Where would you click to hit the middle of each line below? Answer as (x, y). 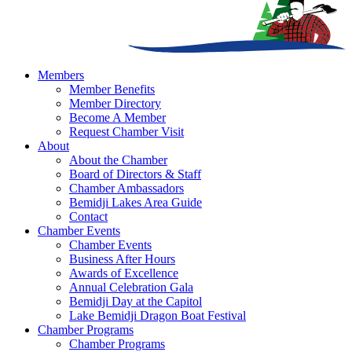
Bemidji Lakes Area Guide (136, 203)
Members (61, 75)
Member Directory (115, 104)
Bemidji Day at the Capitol (136, 302)
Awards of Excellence (124, 273)
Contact (88, 217)
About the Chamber (118, 160)
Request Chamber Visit (126, 132)
